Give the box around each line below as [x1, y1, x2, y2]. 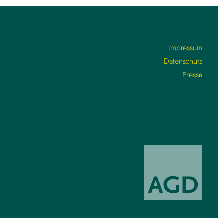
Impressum [168, 42, 202, 53]
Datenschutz [163, 55, 202, 67]
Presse [182, 69, 202, 80]
